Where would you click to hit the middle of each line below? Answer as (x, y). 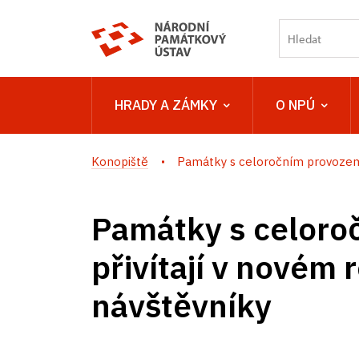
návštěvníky (182, 305)
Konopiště (120, 161)
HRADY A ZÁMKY (166, 105)
